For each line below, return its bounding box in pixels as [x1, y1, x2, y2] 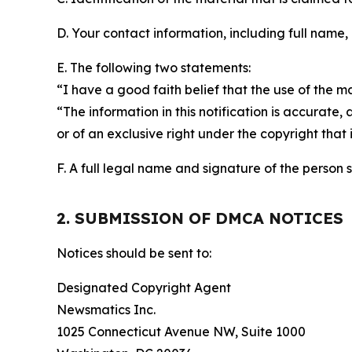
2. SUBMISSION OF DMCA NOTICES [57, 208, 343, 229]
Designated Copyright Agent [57, 280, 231, 296]
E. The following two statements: [57, 60, 251, 76]
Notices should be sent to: [57, 245, 211, 262]
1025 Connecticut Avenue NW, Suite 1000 [57, 324, 306, 340]
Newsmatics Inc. [57, 302, 156, 318]
